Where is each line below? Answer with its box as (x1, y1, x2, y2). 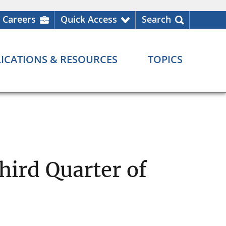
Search (142, 13, 171, 25)
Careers (3, 13, 36, 25)
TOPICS (148, 52, 183, 67)
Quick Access (61, 13, 117, 25)
